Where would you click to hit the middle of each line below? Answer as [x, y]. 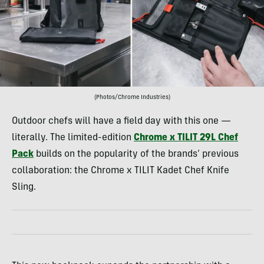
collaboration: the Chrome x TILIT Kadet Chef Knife [121, 171]
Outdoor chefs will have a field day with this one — [121, 122]
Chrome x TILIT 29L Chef [186, 138]
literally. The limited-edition [73, 138]
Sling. [24, 188]
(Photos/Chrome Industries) [132, 98]
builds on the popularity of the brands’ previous [136, 155]
